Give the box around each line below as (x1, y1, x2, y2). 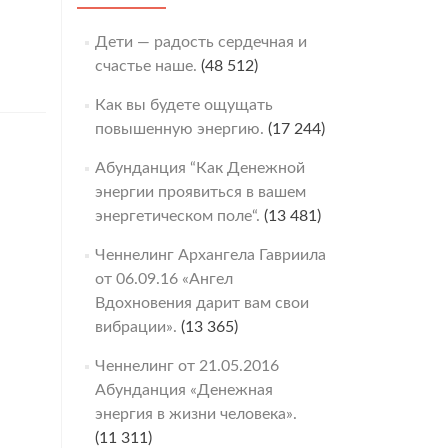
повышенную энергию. (94, 121, 264, 137)
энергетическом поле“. (94, 208, 260, 224)
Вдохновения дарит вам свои (94, 295, 309, 311)
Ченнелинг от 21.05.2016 (94, 358, 279, 374)
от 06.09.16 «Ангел (94, 271, 233, 287)
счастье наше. (94, 58, 197, 74)
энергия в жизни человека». (94, 406, 297, 422)
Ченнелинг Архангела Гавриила (94, 247, 326, 263)
